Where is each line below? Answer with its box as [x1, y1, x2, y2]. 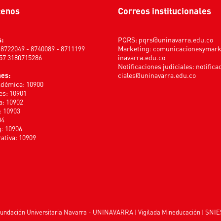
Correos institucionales [123, 5, 211, 16]
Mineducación [162, 208, 200, 217]
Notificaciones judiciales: [118, 62, 196, 71]
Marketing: [118, 44, 153, 53]
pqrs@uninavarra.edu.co [139, 35, 213, 44]
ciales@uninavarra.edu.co [118, 71, 196, 79]
